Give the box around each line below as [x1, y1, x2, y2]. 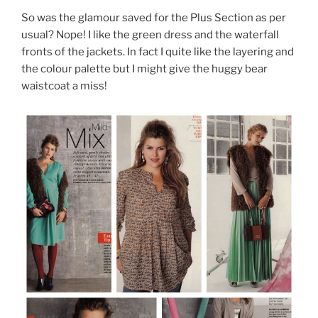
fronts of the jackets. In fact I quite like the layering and [21, 45, 294, 58]
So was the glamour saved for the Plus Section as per [21, 11, 286, 24]
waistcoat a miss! [21, 79, 107, 92]
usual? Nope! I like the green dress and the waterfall [21, 28, 279, 41]
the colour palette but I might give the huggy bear [21, 62, 268, 75]
